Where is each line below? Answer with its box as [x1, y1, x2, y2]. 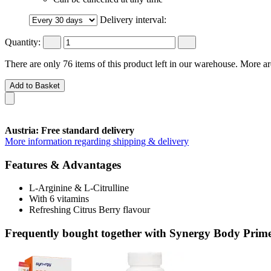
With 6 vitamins [29, 194, 89, 204]
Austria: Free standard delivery [5, 125, 134, 135]
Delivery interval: [100, 14, 166, 25]
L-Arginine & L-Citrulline [29, 183, 129, 194]
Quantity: [5, 36, 41, 47]
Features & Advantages [5, 158, 121, 171]
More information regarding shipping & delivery [5, 135, 189, 146]
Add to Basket [10, 80, 60, 90]
